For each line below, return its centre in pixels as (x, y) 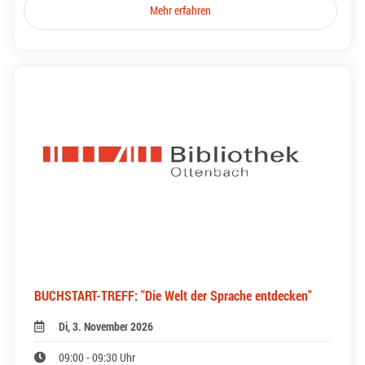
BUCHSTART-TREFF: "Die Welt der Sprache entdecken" (173, 296)
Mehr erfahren (181, 10)
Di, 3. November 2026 (106, 327)
